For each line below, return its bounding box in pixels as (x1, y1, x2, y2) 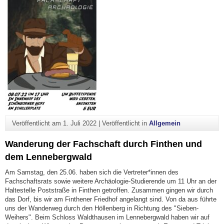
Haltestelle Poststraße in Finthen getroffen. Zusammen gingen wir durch (5, 186, 213, 194)
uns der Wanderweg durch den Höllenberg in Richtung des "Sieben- (5, 204, 198, 212)
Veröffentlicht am (11, 119, 63, 127)
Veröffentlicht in (101, 119, 149, 127)
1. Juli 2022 (62, 119, 96, 127)
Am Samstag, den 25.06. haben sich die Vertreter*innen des (5, 168, 178, 176)
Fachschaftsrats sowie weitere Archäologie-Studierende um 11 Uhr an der (5, 177, 216, 185)
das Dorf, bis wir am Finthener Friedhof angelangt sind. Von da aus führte (5, 195, 216, 203)
